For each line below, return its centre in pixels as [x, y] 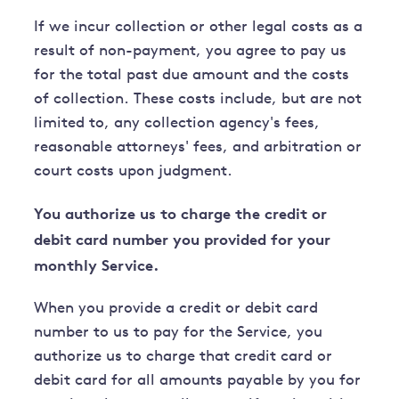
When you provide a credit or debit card [176, 309]
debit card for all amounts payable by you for [198, 381]
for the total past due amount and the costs [192, 76]
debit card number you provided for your [183, 240]
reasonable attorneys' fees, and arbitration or [198, 148]
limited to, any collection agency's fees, [177, 124]
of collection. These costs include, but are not [198, 100]
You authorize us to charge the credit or [181, 214]
